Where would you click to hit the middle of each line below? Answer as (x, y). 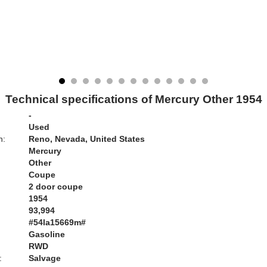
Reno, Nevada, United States (87, 139)
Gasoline (47, 234)
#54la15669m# (57, 222)
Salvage (45, 258)
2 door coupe (56, 187)
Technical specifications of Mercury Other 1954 (133, 99)
